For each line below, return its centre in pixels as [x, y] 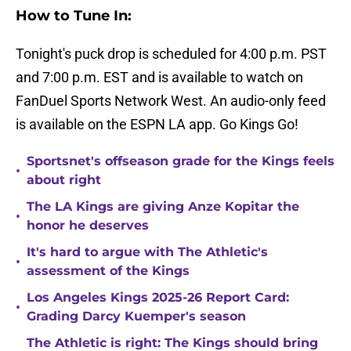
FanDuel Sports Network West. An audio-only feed [171, 101]
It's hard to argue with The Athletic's [147, 252]
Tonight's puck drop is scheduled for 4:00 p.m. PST [171, 54]
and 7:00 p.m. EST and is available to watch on [159, 78]
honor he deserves [88, 226]
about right [64, 180]
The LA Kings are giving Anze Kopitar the [163, 207]
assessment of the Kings [108, 271]
